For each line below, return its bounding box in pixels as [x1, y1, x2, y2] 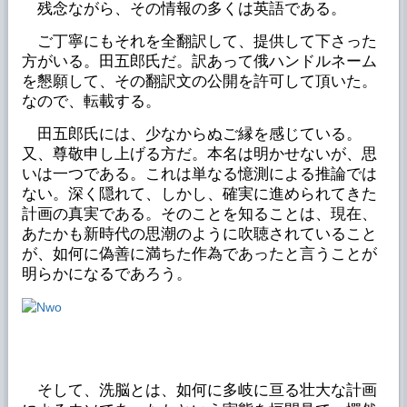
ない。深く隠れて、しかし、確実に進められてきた [21, 184, 377, 203]
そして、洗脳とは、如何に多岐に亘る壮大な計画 [21, 381, 377, 399]
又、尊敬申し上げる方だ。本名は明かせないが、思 [21, 144, 377, 163]
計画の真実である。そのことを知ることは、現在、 [21, 204, 377, 223]
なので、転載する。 [21, 92, 161, 110]
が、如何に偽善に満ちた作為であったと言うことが [21, 244, 377, 263]
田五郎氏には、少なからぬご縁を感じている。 [21, 124, 362, 143]
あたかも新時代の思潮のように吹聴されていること [21, 224, 377, 243]
